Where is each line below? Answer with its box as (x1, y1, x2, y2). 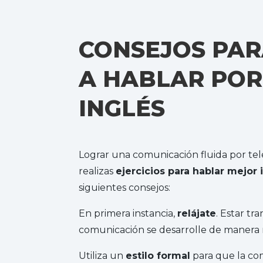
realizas (79, 166, 114, 177)
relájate (177, 208, 217, 220)
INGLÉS (79, 95, 166, 123)
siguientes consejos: (79, 182, 171, 194)
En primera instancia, (79, 208, 176, 220)
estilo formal (126, 250, 191, 262)
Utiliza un (79, 250, 124, 262)
